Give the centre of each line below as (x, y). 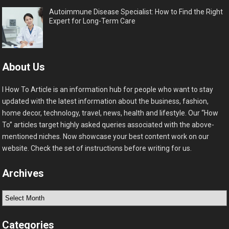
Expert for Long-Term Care (93, 21)
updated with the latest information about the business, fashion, (106, 101)
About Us (24, 67)
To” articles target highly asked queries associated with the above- (108, 124)
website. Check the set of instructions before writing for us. (98, 148)
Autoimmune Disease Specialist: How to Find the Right (136, 12)
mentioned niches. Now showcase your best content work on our (106, 136)
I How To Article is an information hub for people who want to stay (108, 89)
